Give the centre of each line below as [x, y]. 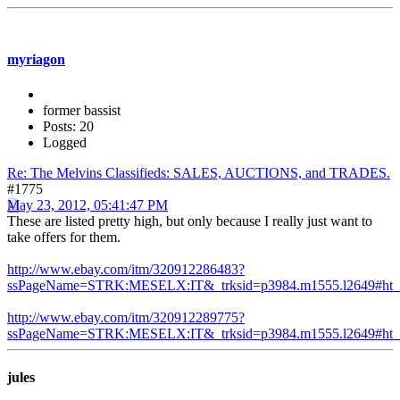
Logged [65, 142]
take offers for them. [64, 237]
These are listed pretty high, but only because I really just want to [190, 221]
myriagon [36, 59]
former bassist [82, 110]
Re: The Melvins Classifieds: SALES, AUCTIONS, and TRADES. [199, 172]
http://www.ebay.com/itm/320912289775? [126, 317]
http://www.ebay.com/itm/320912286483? [126, 269]
